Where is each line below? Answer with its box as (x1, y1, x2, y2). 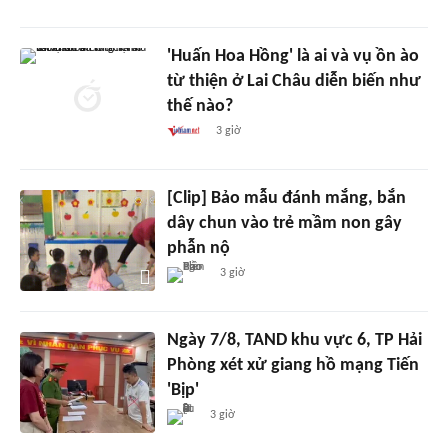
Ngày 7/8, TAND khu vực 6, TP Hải (166, 330, 422, 350)
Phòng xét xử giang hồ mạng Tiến (166, 355, 419, 375)
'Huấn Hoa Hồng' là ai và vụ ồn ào (166, 46, 419, 66)
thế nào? (166, 96, 233, 116)
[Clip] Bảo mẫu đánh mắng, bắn (166, 188, 406, 208)
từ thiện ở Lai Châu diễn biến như (166, 71, 421, 91)
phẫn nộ (166, 238, 230, 258)
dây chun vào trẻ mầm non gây (166, 213, 402, 233)
